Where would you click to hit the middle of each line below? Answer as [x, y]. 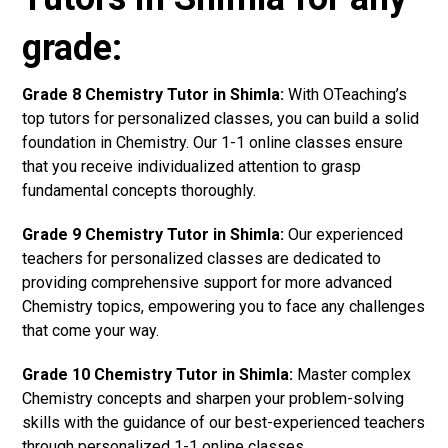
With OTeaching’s [346, 94]
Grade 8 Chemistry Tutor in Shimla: [153, 94]
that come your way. [91, 330]
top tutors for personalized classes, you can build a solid [221, 118]
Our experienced [344, 234]
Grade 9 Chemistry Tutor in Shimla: [153, 234]
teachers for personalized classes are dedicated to [202, 258]
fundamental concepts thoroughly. [139, 190]
